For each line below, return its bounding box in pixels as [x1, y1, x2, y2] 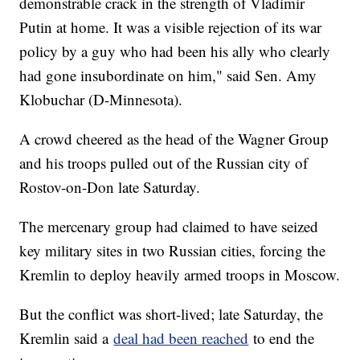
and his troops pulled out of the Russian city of [19, 152, 309, 173]
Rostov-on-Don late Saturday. [19, 176, 201, 197]
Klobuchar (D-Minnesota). [19, 88, 183, 109]
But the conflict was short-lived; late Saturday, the [19, 303, 324, 324]
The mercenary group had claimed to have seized [19, 215, 319, 236]
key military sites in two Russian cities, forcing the [19, 239, 326, 260]
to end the [248, 327, 315, 348]
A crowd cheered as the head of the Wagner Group [19, 128, 329, 149]
